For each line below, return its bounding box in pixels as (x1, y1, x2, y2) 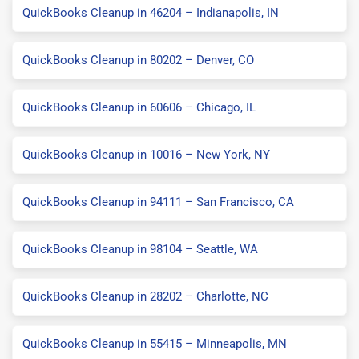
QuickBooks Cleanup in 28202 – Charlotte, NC (22, 288, 268, 304)
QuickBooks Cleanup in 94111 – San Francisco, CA (22, 194, 294, 209)
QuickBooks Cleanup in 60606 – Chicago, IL (22, 99, 256, 115)
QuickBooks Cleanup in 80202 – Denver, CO (22, 52, 254, 67)
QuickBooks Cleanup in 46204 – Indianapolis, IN (22, 5, 279, 20)
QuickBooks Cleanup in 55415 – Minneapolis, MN (22, 336, 287, 351)
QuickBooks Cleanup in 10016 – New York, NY (22, 147, 270, 162)
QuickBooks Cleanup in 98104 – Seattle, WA (22, 241, 258, 256)
